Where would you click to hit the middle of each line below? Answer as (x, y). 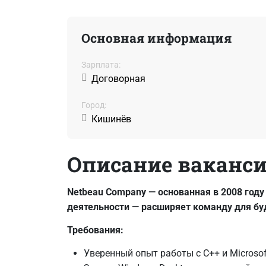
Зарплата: (101, 64)
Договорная (118, 78)
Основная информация (156, 38)
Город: (94, 105)
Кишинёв (111, 119)
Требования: (95, 230)
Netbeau (85, 192)
